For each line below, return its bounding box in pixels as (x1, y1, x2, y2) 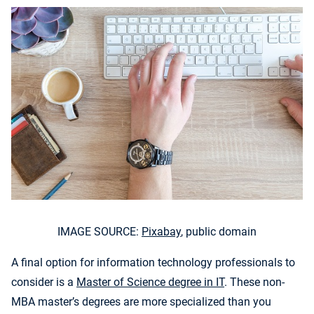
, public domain (181, 224, 257, 238)
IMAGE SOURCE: (57, 224, 142, 238)
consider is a (11, 275, 76, 289)
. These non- (224, 275, 285, 289)
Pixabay (142, 224, 181, 238)
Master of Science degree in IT (76, 275, 224, 289)
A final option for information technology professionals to (11, 255, 295, 269)
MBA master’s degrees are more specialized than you (11, 294, 271, 308)
